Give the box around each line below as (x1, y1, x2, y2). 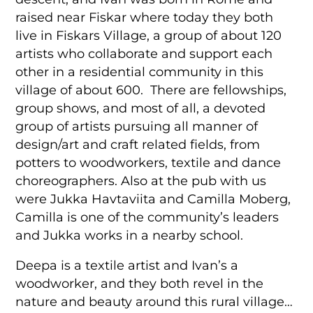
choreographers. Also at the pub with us (15, 173, 267, 188)
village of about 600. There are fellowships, (15, 82, 287, 97)
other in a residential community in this (15, 64, 264, 79)
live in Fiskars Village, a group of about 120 (15, 27, 282, 43)
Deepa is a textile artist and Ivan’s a (15, 258, 239, 273)
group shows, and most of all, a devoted (15, 100, 266, 115)
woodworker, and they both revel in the (15, 276, 264, 291)
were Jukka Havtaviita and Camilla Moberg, (15, 191, 291, 206)
